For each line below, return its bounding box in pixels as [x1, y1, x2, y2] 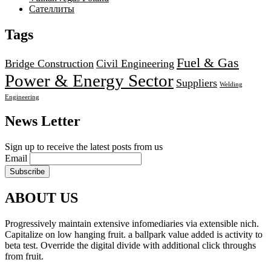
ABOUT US [5, 190, 78, 206]
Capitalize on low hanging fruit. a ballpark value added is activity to [5, 229, 263, 240]
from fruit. [5, 251, 44, 262]
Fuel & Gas [177, 54, 239, 70]
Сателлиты [29, 3, 74, 14]
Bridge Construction [5, 57, 94, 70]
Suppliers [176, 76, 217, 89]
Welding [220, 80, 243, 88]
